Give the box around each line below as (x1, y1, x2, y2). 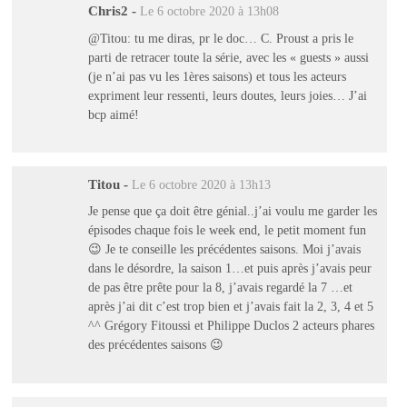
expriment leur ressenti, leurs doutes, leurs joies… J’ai (87, 87, 367, 103)
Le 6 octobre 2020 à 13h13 (131, 177, 271, 192)
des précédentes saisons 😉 (87, 337, 223, 352)
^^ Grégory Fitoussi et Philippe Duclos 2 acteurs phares (87, 318, 374, 333)
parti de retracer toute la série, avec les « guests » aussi (87, 49, 369, 65)
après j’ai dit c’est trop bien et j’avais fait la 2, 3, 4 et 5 (87, 299, 373, 314)
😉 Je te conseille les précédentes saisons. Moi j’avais (87, 242, 361, 257)
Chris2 (87, 4, 128, 19)
